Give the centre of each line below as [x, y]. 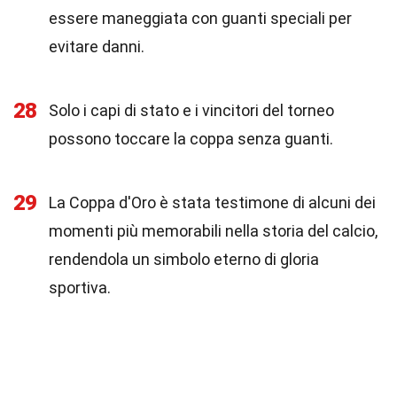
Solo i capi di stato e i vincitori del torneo [191, 110]
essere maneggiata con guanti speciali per [200, 18]
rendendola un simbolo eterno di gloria [184, 259]
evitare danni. [97, 47]
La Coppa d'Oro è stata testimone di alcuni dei [212, 202]
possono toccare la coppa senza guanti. [191, 139]
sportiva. [80, 288]
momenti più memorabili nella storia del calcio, [213, 231]
